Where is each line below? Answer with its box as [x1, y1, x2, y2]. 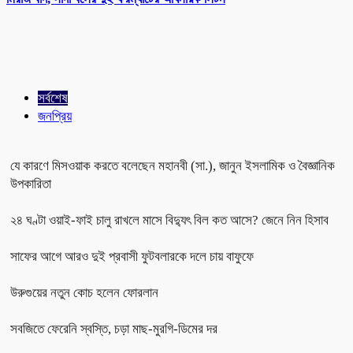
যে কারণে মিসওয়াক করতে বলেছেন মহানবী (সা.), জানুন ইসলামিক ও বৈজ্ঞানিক [10, 158, 335, 173]
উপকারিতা [10, 176, 51, 191]
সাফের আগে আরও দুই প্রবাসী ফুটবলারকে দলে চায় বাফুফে [10, 248, 254, 264]
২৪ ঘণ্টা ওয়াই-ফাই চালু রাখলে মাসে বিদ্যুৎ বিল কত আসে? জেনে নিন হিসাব [10, 212, 329, 228]
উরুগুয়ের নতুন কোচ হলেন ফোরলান [10, 284, 158, 300]
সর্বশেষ [38, 90, 68, 106]
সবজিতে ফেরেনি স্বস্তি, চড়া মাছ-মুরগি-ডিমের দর [10, 321, 217, 336]
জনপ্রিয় [38, 108, 72, 124]
